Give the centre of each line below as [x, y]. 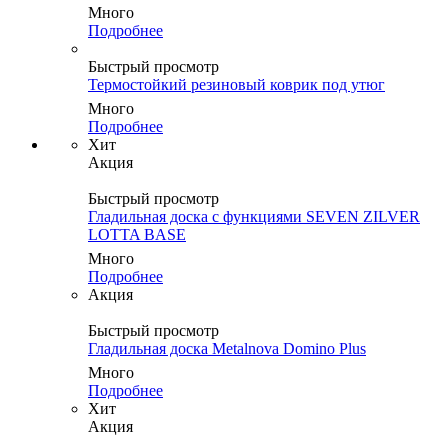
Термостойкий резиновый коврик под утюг [236, 85]
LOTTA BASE [137, 235]
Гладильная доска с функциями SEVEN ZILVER [254, 217]
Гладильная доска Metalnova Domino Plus [227, 349]
